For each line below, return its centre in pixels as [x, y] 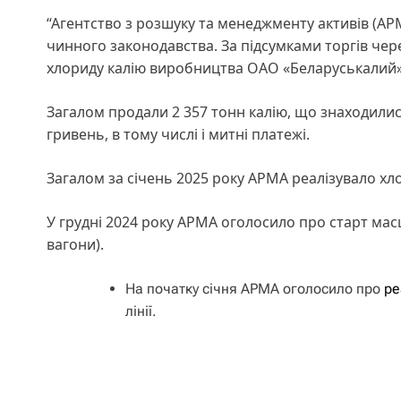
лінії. [141, 311]
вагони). [77, 244]
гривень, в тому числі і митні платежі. [178, 134]
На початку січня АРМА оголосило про [255, 288]
